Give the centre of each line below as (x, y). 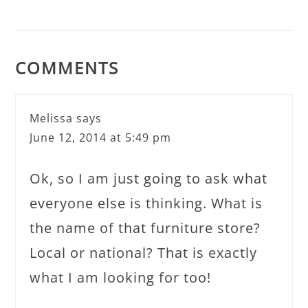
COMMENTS (67, 68)
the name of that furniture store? (145, 228)
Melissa (52, 118)
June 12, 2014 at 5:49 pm (101, 137)
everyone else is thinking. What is (146, 203)
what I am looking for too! (121, 277)
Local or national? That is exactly (144, 253)
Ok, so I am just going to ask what (149, 178)
